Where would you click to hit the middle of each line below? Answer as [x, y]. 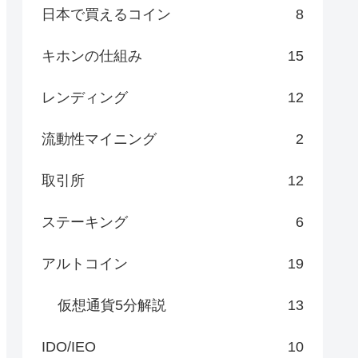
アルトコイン [85, 264]
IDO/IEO [69, 347]
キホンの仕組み [92, 56]
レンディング [85, 98]
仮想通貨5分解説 [112, 306]
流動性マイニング [99, 139]
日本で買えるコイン [106, 15]
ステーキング [85, 223]
